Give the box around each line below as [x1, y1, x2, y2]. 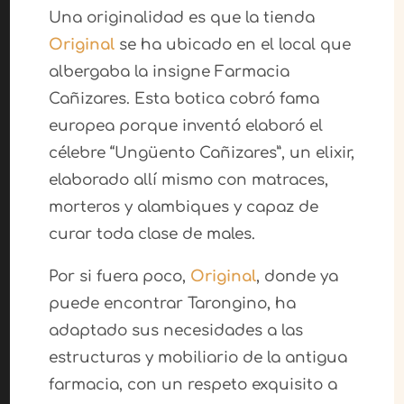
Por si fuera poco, [48, 268, 190, 286]
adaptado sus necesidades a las [48, 322, 303, 340]
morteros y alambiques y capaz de [48, 198, 318, 216]
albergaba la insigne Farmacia [48, 63, 289, 81]
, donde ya [255, 268, 338, 286]
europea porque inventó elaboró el [48, 117, 323, 135]
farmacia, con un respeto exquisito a [48, 376, 337, 394]
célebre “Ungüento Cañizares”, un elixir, [48, 144, 354, 162]
